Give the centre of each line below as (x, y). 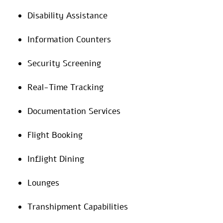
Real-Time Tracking (65, 87)
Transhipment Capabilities (78, 207)
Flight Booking (55, 135)
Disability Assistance (67, 15)
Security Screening (64, 63)
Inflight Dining (56, 159)
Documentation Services (74, 111)
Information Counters (69, 39)
